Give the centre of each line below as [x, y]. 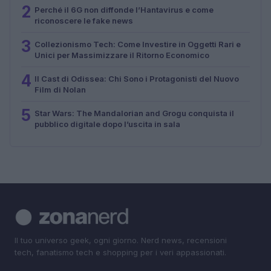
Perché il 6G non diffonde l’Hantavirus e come [124, 9]
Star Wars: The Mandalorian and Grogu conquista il [134, 113]
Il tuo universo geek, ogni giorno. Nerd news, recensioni [121, 240]
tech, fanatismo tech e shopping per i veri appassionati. [120, 252]
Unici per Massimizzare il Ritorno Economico [122, 55]
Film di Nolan [60, 89]
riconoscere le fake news [84, 20]
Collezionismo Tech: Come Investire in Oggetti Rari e [138, 44]
